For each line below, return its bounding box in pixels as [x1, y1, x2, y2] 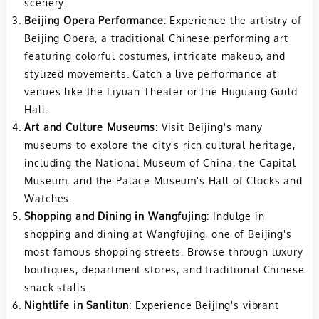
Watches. [24, 192, 73, 205]
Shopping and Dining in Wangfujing [24, 209, 207, 223]
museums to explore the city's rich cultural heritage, [24, 138, 296, 152]
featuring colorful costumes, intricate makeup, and [24, 49, 286, 63]
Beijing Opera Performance [24, 14, 164, 27]
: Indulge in [206, 209, 265, 223]
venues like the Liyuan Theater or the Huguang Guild [24, 85, 298, 98]
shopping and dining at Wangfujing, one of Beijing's [24, 227, 292, 241]
